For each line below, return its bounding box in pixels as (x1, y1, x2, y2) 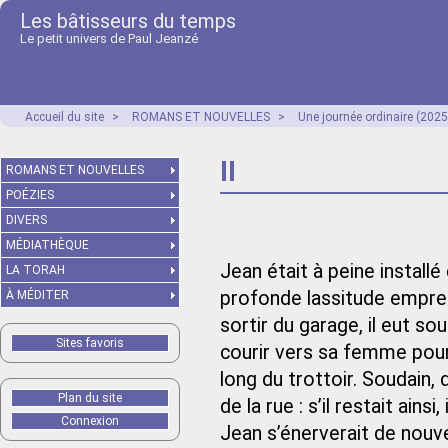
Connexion (61, 414, 119, 428)
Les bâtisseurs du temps (20, 9, 236, 33)
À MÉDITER (6, 288, 69, 302)
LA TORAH (6, 263, 65, 277)
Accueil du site (25, 110, 104, 124)
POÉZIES (6, 188, 54, 202)
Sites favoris (56, 336, 124, 350)
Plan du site (58, 391, 122, 405)
